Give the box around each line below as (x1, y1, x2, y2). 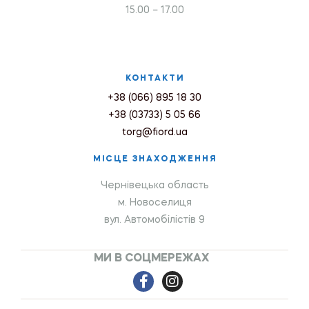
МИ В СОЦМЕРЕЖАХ (93, 253, 209, 265)
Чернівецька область (100, 181, 209, 191)
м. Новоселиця (117, 198, 192, 208)
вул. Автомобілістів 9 (104, 215, 205, 226)
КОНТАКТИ (125, 74, 184, 83)
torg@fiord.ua (121, 128, 188, 138)
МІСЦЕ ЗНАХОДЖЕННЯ (92, 155, 217, 164)
